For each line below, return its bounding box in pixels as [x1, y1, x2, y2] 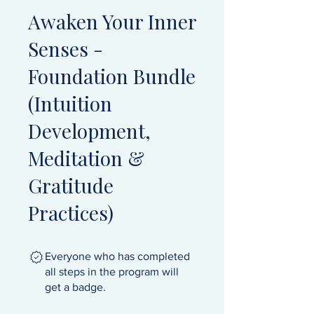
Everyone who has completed [45, 250, 190, 262]
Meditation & [28, 144, 144, 171]
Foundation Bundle [28, 62, 196, 89]
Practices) [28, 199, 114, 226]
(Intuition [28, 90, 112, 116]
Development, [28, 117, 151, 144]
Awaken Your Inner [28, 8, 196, 34]
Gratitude [28, 172, 114, 198]
